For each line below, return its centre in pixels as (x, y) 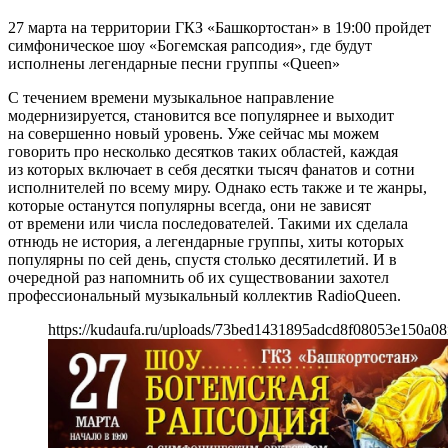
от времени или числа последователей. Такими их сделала (208, 224)
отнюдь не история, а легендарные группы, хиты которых (206, 242)
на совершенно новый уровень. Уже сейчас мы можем (193, 134)
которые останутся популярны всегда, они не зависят (189, 206)
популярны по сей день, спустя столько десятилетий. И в (202, 260)
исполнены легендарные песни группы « (149, 64)
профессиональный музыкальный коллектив (162, 296)
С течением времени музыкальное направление (171, 98)
